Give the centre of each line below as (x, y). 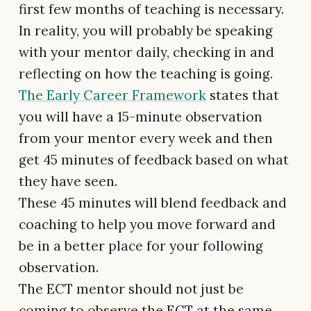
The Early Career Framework (112, 95)
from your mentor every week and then (146, 138)
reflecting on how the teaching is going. (146, 74)
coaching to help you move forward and (147, 225)
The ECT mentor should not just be (131, 289)
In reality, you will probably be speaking (146, 31)
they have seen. (68, 182)
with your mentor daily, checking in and (146, 52)
